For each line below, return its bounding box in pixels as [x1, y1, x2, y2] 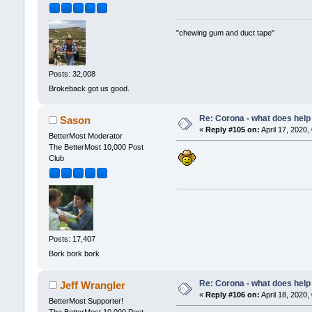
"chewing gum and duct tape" [176, 28, 275, 37]
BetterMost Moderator [48, 131, 123, 140]
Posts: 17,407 [48, 235, 95, 244]
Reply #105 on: [205, 125, 260, 134]
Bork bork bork [48, 249, 100, 258]
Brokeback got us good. [48, 84, 130, 93]
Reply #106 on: [205, 290, 260, 299]
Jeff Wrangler [60, 279, 126, 291]
